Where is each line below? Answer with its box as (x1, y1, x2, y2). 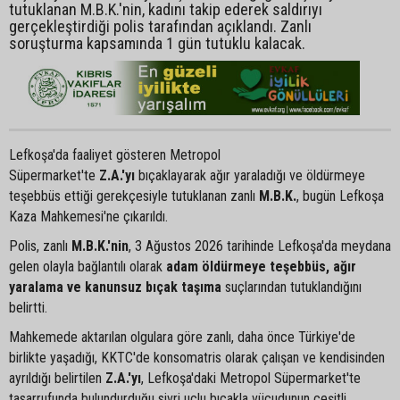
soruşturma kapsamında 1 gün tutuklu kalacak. (9, 33, 305, 53)
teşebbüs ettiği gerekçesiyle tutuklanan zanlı (9, 187, 259, 204)
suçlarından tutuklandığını (221, 278, 362, 296)
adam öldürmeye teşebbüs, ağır (166, 257, 356, 275)
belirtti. (9, 298, 47, 316)
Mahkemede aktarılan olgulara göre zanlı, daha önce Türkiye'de (9, 328, 355, 346)
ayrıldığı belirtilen (9, 369, 105, 387)
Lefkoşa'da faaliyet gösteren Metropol (9, 146, 221, 163)
